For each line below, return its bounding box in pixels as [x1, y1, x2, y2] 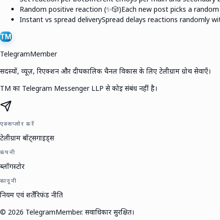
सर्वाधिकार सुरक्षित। [85, 207, 134, 217]
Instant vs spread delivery [20, 14, 102, 24]
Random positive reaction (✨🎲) [20, 4, 121, 14]
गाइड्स [36, 133, 54, 142]
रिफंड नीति [35, 190, 63, 199]
